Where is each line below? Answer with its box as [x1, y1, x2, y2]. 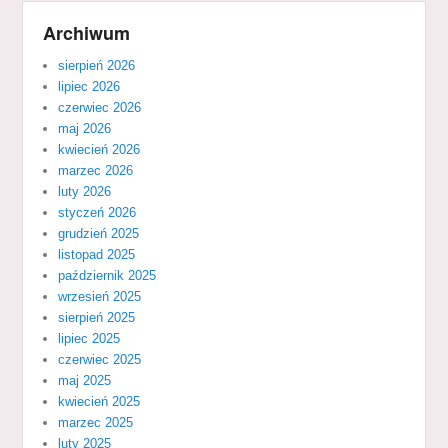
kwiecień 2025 [58, 393, 141, 409]
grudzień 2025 [58, 225, 140, 241]
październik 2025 [58, 267, 157, 283]
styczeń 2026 [58, 204, 137, 220]
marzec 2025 [58, 414, 134, 430]
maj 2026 [58, 120, 112, 136]
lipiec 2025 [58, 330, 121, 346]
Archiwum [43, 19, 131, 46]
